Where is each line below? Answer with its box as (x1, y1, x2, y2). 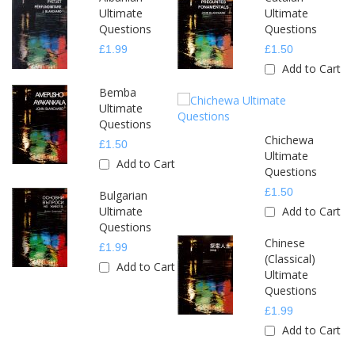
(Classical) (265, 251, 315, 267)
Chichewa (265, 132, 314, 148)
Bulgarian (99, 188, 147, 204)
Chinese (265, 235, 305, 251)
